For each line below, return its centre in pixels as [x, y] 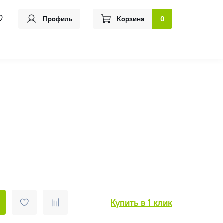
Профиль [57, 19]
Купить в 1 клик [141, 202]
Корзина [131, 19]
